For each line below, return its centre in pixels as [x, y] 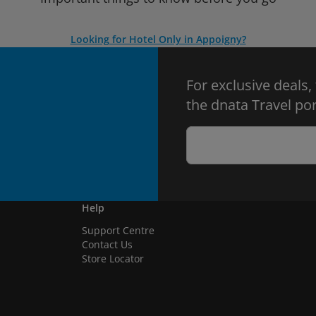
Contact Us [107, 244]
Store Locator [113, 259]
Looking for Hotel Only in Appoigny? [158, 39]
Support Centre [118, 230]
